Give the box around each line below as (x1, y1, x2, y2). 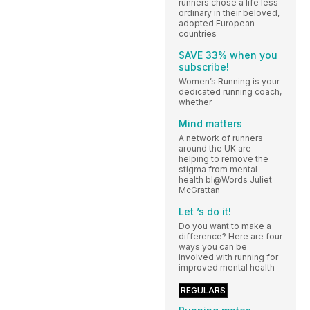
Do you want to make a (179, 221, 271, 232)
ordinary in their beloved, (179, 8, 280, 19)
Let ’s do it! (179, 206, 231, 218)
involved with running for (179, 252, 278, 263)
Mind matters (179, 118, 242, 130)
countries (179, 28, 217, 39)
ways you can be (179, 241, 247, 253)
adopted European (179, 18, 255, 29)
